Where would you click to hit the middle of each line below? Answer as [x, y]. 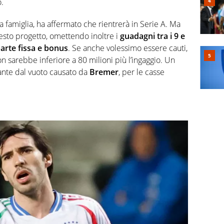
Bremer [104, 72]
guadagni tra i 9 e [152, 36]
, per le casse [141, 72]
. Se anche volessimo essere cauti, [128, 48]
